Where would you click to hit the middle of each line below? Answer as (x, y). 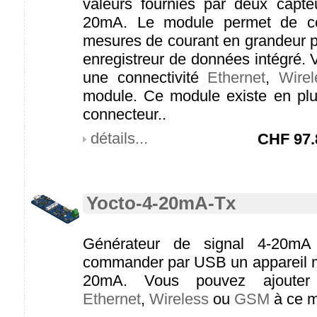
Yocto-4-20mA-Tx (161, 203)
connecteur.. (125, 114)
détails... (119, 138)
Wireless (179, 299)
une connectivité (145, 77)
